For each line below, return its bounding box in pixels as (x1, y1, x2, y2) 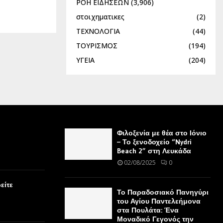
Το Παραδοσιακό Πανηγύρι (116, 187, 209, 197)
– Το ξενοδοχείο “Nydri (116, 137, 192, 146)
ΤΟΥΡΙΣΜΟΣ (76, 40, 117, 50)
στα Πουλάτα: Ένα (116, 205, 179, 215)
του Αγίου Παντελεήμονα (116, 196, 201, 206)
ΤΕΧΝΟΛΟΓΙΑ (76, 26, 120, 36)
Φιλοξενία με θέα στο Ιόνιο (116, 128, 207, 137)
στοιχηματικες (76, 11, 124, 21)
